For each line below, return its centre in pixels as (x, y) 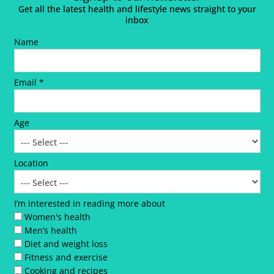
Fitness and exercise (66, 257)
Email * (29, 83)
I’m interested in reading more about (89, 204)
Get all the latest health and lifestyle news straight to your (137, 9)
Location (31, 163)
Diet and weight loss (66, 244)
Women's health (57, 217)
